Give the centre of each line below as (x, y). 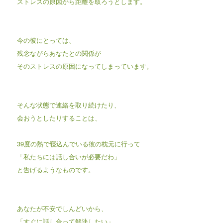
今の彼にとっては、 (46, 40)
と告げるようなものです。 (56, 169)
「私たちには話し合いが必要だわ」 (68, 156)
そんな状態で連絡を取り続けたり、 (68, 105)
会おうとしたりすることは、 (59, 117)
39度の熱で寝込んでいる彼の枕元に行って (78, 143)
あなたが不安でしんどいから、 (62, 208)
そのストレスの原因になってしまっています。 (85, 66)
